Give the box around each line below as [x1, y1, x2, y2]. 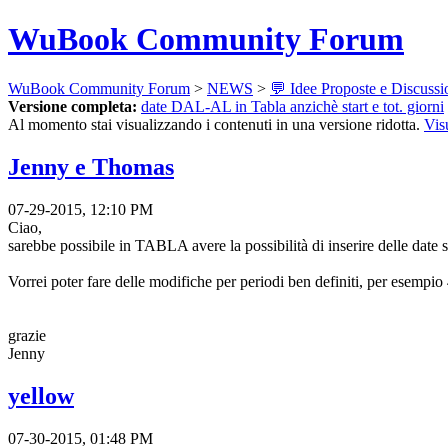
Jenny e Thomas [8, 153, 174, 180]
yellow [8, 382, 74, 409]
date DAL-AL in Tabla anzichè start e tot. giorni [141, 97, 444, 115]
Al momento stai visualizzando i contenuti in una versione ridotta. [8, 115, 424, 133]
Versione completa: [8, 97, 137, 115]
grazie [8, 326, 46, 344]
